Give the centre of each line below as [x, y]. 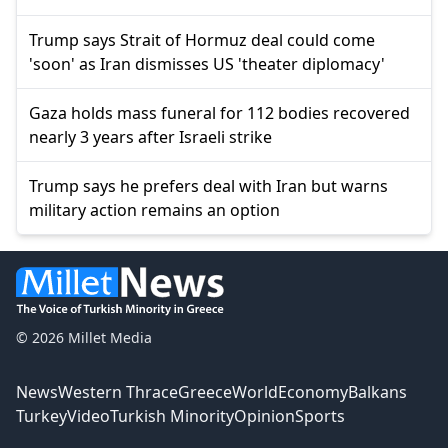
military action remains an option [154, 210]
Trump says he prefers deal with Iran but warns [208, 186]
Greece [205, 392]
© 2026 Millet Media [84, 338]
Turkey [41, 416]
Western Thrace [118, 392]
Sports [320, 416]
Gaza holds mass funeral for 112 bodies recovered [219, 113]
